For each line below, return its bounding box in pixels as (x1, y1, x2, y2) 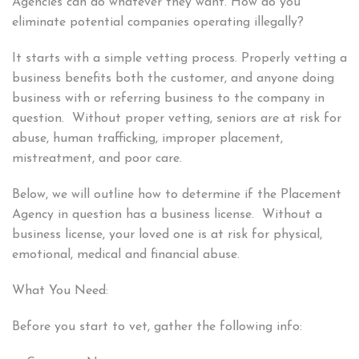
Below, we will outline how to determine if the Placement (12, 188, 341, 202)
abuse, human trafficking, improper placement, (12, 132, 283, 146)
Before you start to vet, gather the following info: (12, 321, 302, 334)
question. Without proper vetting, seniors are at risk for (12, 112, 341, 126)
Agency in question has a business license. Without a (12, 208, 322, 222)
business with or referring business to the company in (12, 92, 325, 106)
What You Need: (12, 284, 108, 298)
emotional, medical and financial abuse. (12, 248, 244, 262)
